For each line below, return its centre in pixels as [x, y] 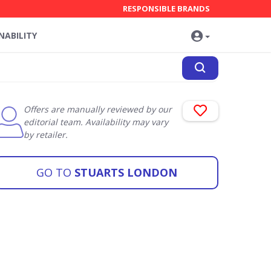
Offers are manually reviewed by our [98, 109]
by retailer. [46, 135]
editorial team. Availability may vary [96, 122]
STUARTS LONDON [124, 172]
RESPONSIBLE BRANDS [166, 8]
